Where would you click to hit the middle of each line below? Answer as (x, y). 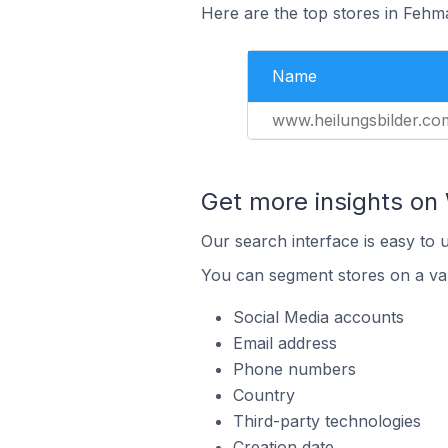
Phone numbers (294, 369)
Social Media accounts (318, 317)
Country (263, 395)
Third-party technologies (326, 421)
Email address (284, 343)
